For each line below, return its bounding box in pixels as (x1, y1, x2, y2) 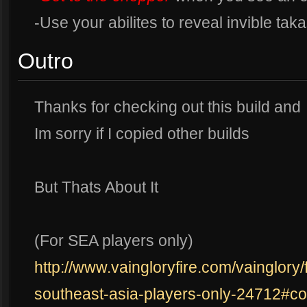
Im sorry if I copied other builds (34, 125, 249, 143)
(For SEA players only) (34, 232, 193, 250)
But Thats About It (34, 178, 158, 197)
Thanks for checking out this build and (34, 98, 301, 116)
